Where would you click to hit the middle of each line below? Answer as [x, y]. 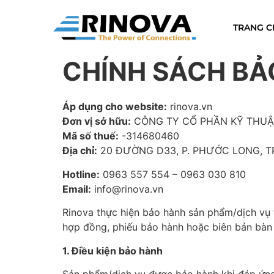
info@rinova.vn [127, 189]
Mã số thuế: [91, 136]
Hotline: [81, 174]
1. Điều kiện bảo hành [113, 250]
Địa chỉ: [80, 151]
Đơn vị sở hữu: [97, 121]
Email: [77, 189]
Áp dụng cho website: [115, 107]
